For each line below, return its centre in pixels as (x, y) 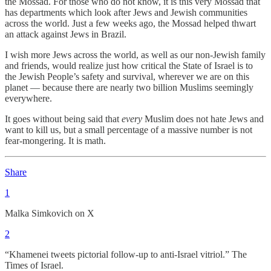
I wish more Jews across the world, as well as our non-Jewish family (135, 55)
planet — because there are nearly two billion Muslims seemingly (129, 88)
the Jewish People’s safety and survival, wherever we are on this (127, 77)
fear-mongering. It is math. (55, 141)
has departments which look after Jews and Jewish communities (126, 13)
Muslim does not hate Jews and (203, 119)
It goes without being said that (63, 119)
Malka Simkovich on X (50, 214)
